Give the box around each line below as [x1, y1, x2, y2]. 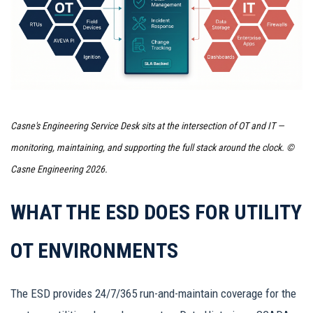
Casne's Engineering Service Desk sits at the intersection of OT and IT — [10, 119, 284, 131]
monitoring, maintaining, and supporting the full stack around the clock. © [10, 141, 294, 153]
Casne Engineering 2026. [10, 163, 108, 175]
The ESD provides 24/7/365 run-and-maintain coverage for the [10, 286, 296, 301]
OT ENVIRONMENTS [10, 238, 178, 263]
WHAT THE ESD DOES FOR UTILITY [10, 200, 302, 225]
